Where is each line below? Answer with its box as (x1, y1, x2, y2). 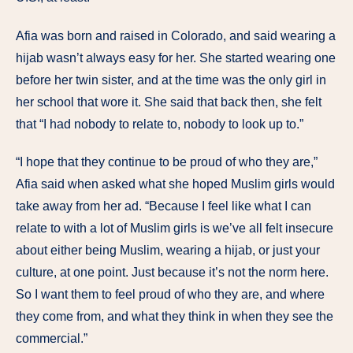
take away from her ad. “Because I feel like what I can (16, 199, 311, 214)
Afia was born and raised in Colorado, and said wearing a (16, 28, 336, 43)
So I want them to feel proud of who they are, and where (16, 288, 325, 302)
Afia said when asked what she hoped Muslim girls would (16, 177, 335, 191)
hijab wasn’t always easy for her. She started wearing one (16, 50, 336, 65)
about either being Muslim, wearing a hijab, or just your (16, 243, 320, 258)
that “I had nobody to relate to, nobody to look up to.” (16, 117, 303, 131)
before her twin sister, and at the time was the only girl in (16, 72, 326, 87)
